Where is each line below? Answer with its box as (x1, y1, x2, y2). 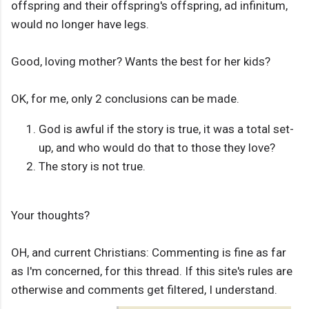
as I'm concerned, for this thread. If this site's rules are (11, 264, 292, 279)
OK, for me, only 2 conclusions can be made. (11, 92, 239, 106)
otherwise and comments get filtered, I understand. (11, 283, 277, 297)
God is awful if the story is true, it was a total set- (39, 122, 294, 137)
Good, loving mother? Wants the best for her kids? (11, 54, 270, 69)
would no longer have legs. (11, 17, 149, 32)
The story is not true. (39, 159, 146, 174)
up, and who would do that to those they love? (39, 141, 275, 155)
